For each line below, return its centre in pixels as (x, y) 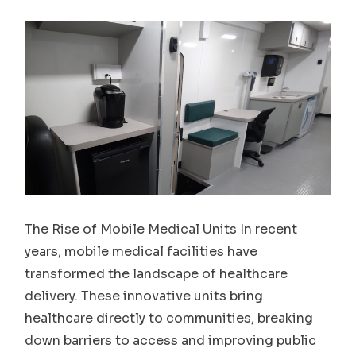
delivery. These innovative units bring (144, 296)
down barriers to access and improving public (171, 340)
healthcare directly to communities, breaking (169, 318)
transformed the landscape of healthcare (157, 273)
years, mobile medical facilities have (141, 251)
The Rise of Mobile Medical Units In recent (161, 229)
